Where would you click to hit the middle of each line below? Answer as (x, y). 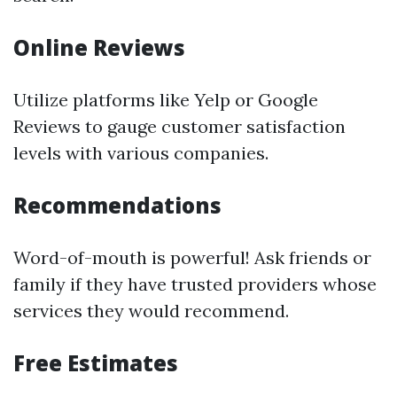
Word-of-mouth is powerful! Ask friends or (192, 257)
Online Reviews (99, 47)
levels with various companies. (141, 153)
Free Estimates (96, 363)
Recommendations (117, 205)
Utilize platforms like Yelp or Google (166, 100)
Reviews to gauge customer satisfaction (179, 126)
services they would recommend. (151, 311)
